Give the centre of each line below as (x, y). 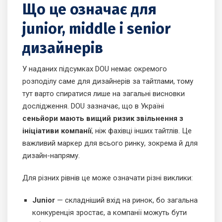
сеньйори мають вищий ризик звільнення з (103, 119)
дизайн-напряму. (51, 156)
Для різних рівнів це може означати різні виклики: (108, 178)
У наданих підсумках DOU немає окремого (95, 69)
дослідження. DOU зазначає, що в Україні (93, 106)
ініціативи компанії (57, 131)
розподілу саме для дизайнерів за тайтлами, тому (108, 82)
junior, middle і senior (96, 29)
